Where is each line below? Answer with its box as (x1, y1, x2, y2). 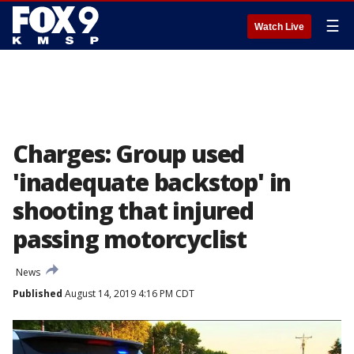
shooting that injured (13, 194, 254, 227)
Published (13, 287, 62, 300)
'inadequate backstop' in (13, 166, 292, 198)
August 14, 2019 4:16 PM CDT (62, 287, 194, 300)
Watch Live (254, 21, 304, 32)
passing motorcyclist (13, 223, 247, 255)
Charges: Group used (13, 137, 245, 170)
